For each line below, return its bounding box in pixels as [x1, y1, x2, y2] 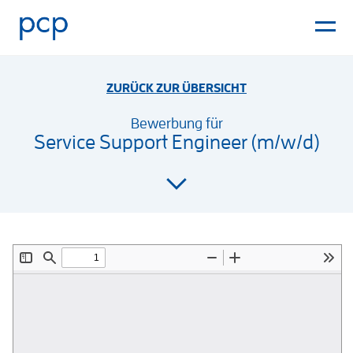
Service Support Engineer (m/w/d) [34, 132, 319, 152]
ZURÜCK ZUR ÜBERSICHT [106, 82, 247, 95]
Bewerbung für [130, 115, 223, 131]
